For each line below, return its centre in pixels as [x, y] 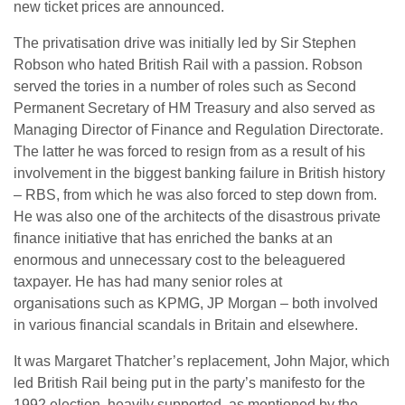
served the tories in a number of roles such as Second [185, 87]
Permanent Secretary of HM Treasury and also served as [194, 108]
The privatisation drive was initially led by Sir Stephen [185, 43]
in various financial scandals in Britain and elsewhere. [186, 325]
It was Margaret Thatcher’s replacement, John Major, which [202, 362]
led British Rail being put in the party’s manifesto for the [189, 383]
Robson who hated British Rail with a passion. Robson [188, 65]
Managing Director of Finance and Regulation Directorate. [198, 130]
